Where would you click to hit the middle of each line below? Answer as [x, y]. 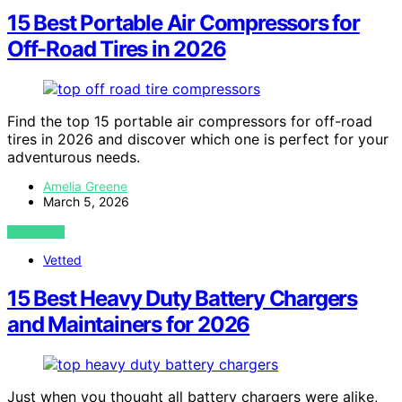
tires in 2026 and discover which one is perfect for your [198, 139]
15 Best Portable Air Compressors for [184, 23]
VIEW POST [36, 232]
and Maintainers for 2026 [129, 324]
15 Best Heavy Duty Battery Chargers [182, 298]
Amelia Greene [85, 186]
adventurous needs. [74, 157]
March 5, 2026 [86, 201]
